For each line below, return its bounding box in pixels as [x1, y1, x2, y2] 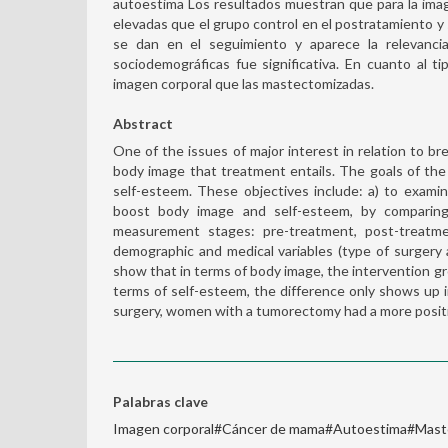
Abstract [113, 115, 173, 132]
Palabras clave [113, 393, 208, 410]
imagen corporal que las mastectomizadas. [113, 75, 374, 92]
